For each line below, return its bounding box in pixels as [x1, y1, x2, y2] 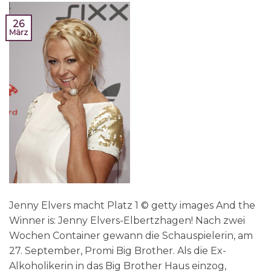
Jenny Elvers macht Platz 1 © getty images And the [9, 199, 255, 211]
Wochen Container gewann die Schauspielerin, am [9, 229, 253, 241]
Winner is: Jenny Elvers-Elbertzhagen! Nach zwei [9, 214, 245, 226]
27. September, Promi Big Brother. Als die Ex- [9, 244, 226, 256]
